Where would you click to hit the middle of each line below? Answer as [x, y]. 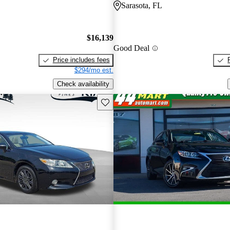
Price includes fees [81, 60]
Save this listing [124, 101]
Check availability [83, 84]
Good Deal [131, 48]
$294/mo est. [94, 70]
